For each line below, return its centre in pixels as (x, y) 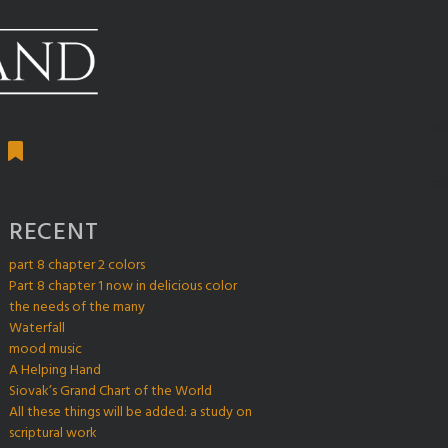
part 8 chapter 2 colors (77, 265)
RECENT (54, 232)
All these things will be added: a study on (130, 412)
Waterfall (37, 328)
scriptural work (53, 433)
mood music (45, 349)
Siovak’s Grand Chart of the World (110, 391)
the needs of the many (77, 307)
